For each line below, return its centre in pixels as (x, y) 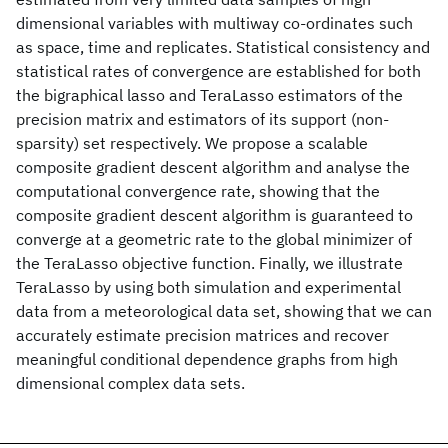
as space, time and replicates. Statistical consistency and (223, 47)
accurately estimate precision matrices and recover (202, 335)
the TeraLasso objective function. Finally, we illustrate (209, 263)
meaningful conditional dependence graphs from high (207, 359)
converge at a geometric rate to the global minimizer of (214, 239)
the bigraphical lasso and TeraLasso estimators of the (209, 95)
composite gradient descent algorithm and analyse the (213, 167)
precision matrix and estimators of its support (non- (202, 119)
